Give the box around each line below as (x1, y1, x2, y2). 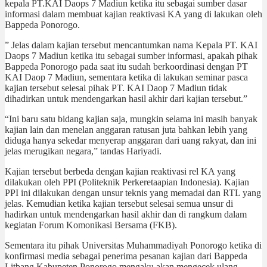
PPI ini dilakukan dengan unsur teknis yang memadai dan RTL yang (5, 187, 261, 198)
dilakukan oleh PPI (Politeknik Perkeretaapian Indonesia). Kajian (5, 176, 249, 187)
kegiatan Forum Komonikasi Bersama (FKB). (5, 219, 177, 230)
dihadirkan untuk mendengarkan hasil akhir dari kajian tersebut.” (5, 93, 247, 104)
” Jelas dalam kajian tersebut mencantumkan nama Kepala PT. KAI (5, 39, 257, 50)
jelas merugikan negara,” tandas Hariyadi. (5, 145, 162, 156)
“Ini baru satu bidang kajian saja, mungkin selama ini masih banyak (5, 113, 257, 124)
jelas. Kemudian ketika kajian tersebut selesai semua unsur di (5, 198, 233, 209)
